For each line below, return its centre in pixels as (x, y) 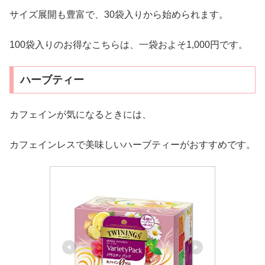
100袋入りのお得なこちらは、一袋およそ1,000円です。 (129, 44)
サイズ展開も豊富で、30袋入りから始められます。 (119, 15)
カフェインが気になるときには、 (80, 115)
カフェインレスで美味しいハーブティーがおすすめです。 (132, 144)
